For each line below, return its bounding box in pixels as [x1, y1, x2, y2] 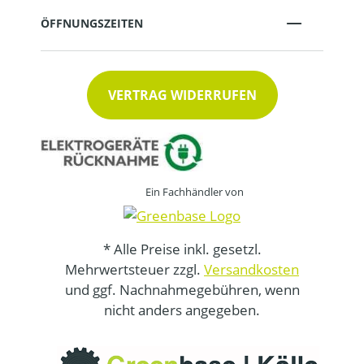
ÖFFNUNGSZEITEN [41, 15, 143, 31]
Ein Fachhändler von [145, 184, 244, 200]
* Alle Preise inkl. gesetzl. [102, 240, 262, 259]
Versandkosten [204, 260, 299, 279]
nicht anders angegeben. [104, 301, 260, 320]
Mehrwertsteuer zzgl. [65, 260, 204, 279]
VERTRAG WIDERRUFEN [107, 85, 257, 104]
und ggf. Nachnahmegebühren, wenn [64, 280, 300, 300]
